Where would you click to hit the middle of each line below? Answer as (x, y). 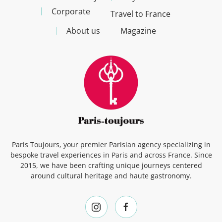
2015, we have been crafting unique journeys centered (111, 166)
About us (83, 31)
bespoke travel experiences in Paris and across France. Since (111, 155)
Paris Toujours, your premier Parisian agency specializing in (111, 145)
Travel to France (140, 14)
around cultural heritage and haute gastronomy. (111, 176)
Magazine (138, 31)
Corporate (71, 12)
